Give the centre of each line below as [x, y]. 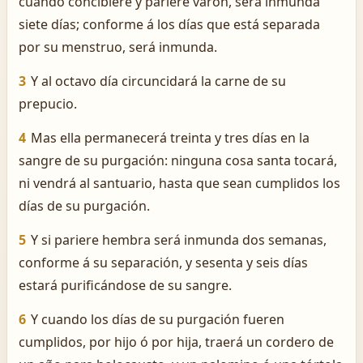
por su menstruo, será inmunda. [118, 47]
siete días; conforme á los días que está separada [169, 24]
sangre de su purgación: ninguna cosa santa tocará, [178, 160]
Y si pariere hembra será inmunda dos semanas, [179, 240]
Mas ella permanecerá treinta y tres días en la [170, 138]
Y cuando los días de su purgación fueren [158, 319]
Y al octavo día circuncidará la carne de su [158, 81]
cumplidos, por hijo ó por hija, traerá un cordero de [176, 342]
